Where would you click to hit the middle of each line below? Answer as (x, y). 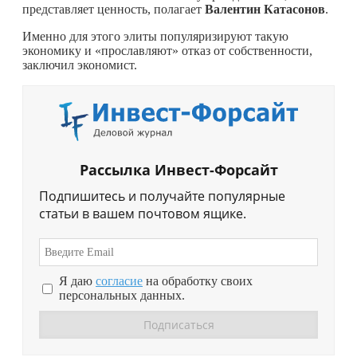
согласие (119, 281)
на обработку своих (198, 281)
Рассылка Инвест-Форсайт (178, 170)
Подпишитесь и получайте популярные (162, 196)
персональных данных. (122, 296)
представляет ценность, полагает (114, 9)
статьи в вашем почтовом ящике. (143, 214)
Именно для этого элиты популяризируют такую (155, 36)
